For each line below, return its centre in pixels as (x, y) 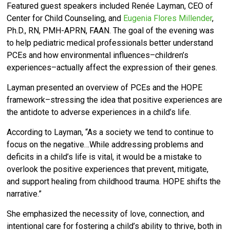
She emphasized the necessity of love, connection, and (106, 214)
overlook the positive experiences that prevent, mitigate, (108, 169)
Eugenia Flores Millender (168, 18)
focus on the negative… (48, 145)
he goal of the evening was (166, 31)
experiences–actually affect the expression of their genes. (113, 68)
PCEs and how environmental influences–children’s (98, 55)
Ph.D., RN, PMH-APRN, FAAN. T (62, 31)
